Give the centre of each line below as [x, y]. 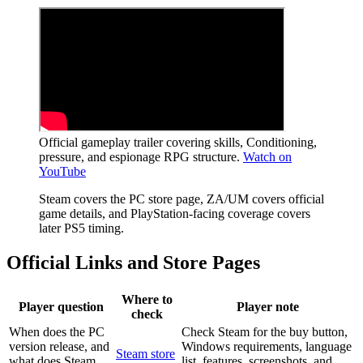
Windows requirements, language [267, 347]
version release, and [59, 347]
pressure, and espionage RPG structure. [139, 157]
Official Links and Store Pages [133, 263]
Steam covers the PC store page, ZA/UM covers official [181, 199]
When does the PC [57, 332]
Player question [61, 307]
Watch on [267, 157]
